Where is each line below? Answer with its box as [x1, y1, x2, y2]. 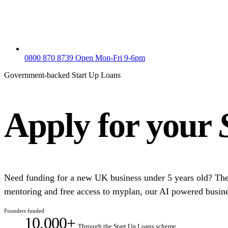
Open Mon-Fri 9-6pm [75, 53, 145, 62]
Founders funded [4, 207, 44, 214]
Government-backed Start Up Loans [4, 70, 121, 79]
